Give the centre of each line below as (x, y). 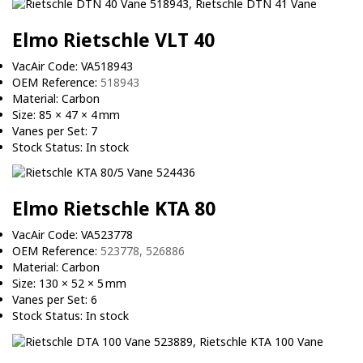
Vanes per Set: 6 (55, 300)
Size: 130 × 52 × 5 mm (69, 284)
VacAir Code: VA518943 (73, 66)
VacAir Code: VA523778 (73, 235)
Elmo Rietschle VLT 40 (113, 40)
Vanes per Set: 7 (55, 131)
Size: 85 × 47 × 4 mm (66, 115)
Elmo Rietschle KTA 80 (114, 209)
